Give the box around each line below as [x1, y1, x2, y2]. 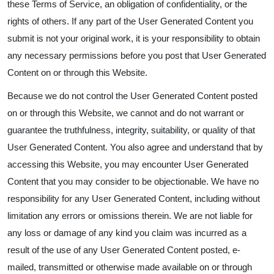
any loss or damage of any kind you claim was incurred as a [7, 228, 246, 238]
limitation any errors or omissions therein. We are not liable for [7, 210, 253, 221]
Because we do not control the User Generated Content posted [7, 91, 257, 101]
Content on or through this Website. [7, 67, 147, 78]
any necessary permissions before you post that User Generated [7, 50, 266, 61]
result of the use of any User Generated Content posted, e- [7, 245, 240, 255]
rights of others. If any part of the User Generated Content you [7, 16, 253, 26]
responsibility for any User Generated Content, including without [7, 193, 260, 204]
